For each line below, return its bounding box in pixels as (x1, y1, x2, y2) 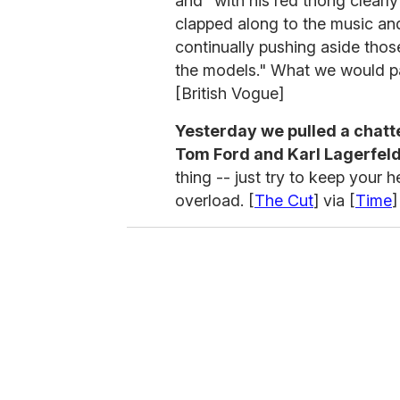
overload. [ (175, 191, 254, 211)
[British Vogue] (175, 84, 284, 104)
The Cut (254, 191, 313, 211)
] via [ (313, 191, 355, 211)
